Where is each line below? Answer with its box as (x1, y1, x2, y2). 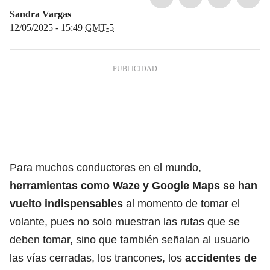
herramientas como (10, 179, 113, 192)
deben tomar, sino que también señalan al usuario (10, 233, 250, 246)
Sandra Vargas (10, 8, 71, 19)
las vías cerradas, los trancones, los (10, 251, 182, 264)
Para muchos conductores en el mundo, (10, 161, 201, 174)
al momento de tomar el (123, 197, 240, 210)
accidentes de (185, 251, 257, 264)
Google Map (149, 179, 214, 192)
